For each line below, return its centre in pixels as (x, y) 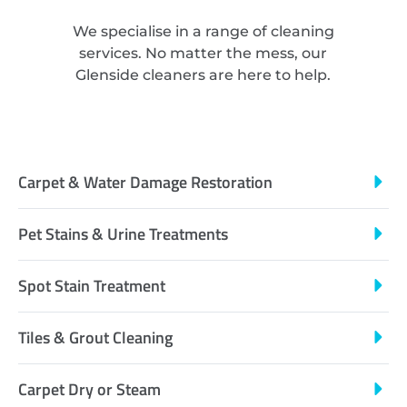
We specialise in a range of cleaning (203, 32)
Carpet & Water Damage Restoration (145, 182)
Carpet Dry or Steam (89, 389)
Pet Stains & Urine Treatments (123, 233)
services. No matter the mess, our (203, 54)
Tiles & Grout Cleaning (95, 337)
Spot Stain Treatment (92, 285)
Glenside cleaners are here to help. (203, 75)
